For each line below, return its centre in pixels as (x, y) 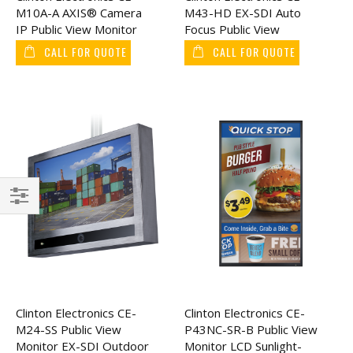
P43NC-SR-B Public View (251, 329)
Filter (23, 217)
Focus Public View (232, 29)
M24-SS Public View (69, 329)
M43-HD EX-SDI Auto (243, 12)
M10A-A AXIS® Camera (79, 12)
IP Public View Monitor (76, 29)
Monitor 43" (217, 45)
